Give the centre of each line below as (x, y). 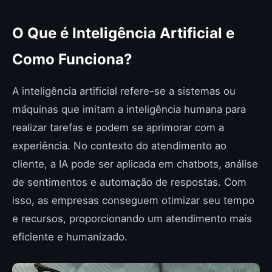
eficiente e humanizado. (70, 237)
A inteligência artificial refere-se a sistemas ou (124, 91)
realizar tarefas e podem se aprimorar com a (118, 127)
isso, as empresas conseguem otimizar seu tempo (133, 200)
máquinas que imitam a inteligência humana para (129, 109)
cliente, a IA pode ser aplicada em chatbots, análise (135, 164)
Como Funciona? (72, 59)
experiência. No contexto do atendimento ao (119, 146)
